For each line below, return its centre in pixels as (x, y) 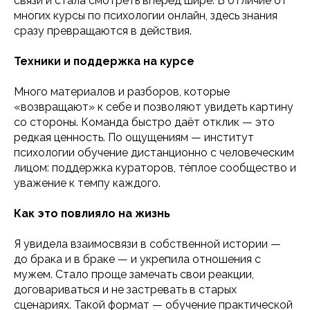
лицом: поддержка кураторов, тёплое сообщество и (155, 167)
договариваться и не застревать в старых (125, 289)
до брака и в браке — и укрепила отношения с (137, 259)
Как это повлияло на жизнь (92, 213)
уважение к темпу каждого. (87, 183)
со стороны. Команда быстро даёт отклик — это (144, 122)
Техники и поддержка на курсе (104, 61)
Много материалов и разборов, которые (122, 91)
